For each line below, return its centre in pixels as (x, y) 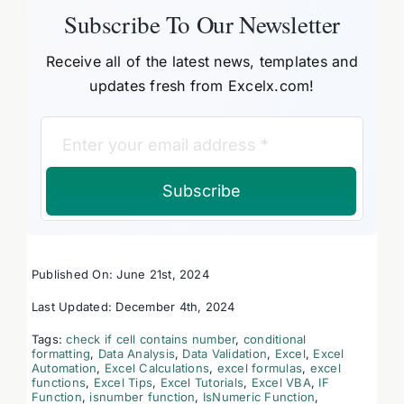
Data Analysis (136, 354)
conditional (275, 340)
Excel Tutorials (202, 383)
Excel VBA (281, 383)
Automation (64, 368)
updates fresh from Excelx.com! (202, 86)
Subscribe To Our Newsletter (202, 25)
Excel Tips (123, 383)
